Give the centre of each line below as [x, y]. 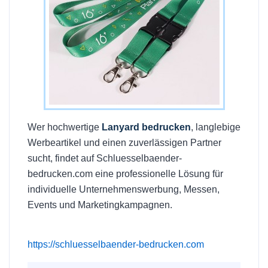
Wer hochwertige [65, 127]
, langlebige [216, 127]
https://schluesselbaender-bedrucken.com [116, 244]
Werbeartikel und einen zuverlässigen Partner [124, 143]
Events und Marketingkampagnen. [100, 205]
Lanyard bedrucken [146, 127]
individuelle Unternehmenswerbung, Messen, [124, 189]
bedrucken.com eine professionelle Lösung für [125, 174]
